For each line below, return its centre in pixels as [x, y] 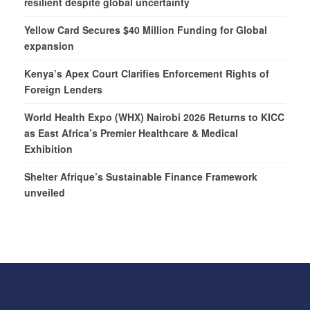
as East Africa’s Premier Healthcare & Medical [131, 133]
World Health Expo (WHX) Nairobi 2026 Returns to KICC [154, 117]
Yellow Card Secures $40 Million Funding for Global [146, 30]
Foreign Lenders [63, 90]
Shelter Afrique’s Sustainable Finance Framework [141, 177]
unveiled [45, 193]
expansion [49, 46]
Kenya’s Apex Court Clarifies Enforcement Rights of [147, 74]
